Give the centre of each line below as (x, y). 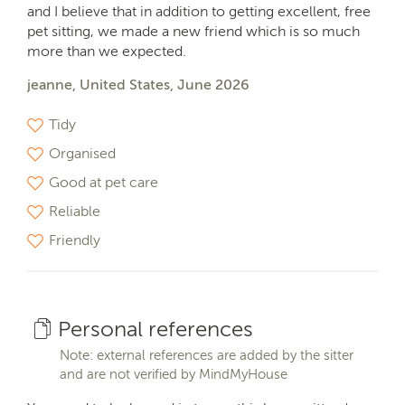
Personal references (155, 328)
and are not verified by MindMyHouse (174, 374)
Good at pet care (104, 182)
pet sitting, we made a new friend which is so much (193, 31)
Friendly (75, 240)
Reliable (75, 211)
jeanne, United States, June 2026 (138, 84)
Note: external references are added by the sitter (207, 355)
